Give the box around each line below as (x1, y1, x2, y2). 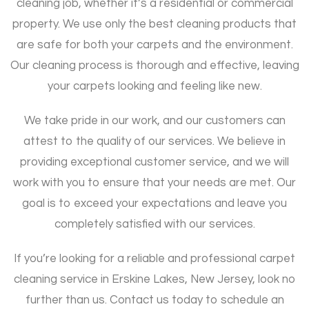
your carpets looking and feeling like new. (47, 79, 262, 92)
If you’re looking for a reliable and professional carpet (14, 252, 295, 265)
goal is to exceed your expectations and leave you (22, 197, 287, 210)
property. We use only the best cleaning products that (12, 17, 297, 30)
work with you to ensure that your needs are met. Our (13, 176, 296, 189)
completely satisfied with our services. (54, 217, 255, 230)
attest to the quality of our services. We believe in (23, 134, 286, 148)
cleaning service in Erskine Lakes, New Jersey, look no (14, 272, 295, 286)
